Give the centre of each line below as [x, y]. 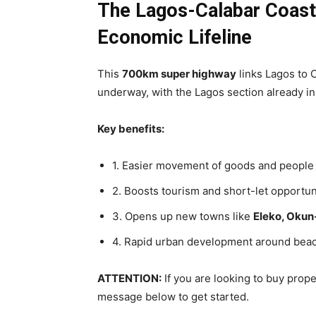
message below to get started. [173, 297]
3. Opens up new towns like [183, 216]
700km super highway [179, 74]
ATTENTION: [129, 278]
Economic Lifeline [175, 37]
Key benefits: [131, 129]
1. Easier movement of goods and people [213, 165]
